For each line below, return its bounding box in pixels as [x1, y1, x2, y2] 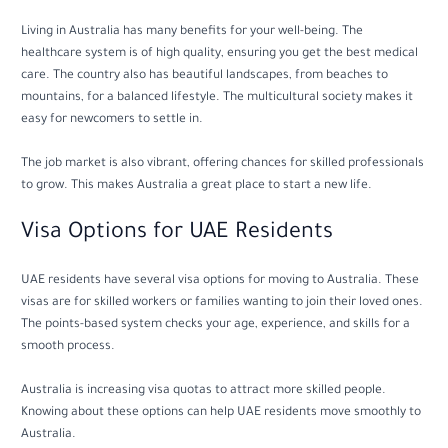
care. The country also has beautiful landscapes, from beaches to [21, 68, 389, 83]
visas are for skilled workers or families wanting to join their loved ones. [21, 295, 424, 310]
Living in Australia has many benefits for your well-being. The [21, 24, 364, 39]
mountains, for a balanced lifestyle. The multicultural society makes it [21, 90, 414, 105]
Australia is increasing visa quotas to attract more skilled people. [21, 383, 387, 398]
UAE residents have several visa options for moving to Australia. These [21, 273, 420, 288]
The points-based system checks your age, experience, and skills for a [21, 317, 411, 332]
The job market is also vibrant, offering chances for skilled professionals [21, 156, 425, 171]
